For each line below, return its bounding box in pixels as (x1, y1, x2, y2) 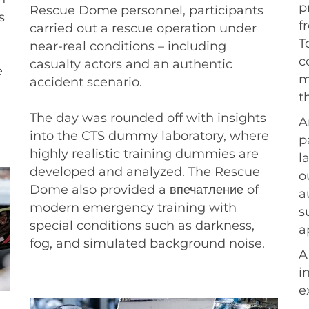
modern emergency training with (30, 199, 237, 215)
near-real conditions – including (30, 38, 226, 53)
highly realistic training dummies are (30, 146, 259, 161)
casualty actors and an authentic (30, 56, 232, 71)
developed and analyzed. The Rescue (30, 163, 260, 179)
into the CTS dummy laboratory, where (30, 128, 269, 143)
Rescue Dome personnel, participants (30, 2, 263, 17)
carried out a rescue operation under (30, 20, 257, 35)
